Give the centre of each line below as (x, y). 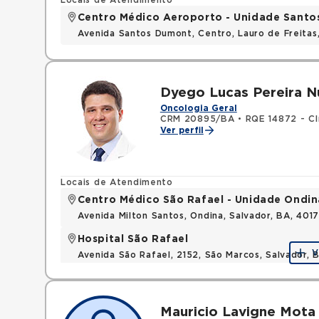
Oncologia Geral (198, 108)
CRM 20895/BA (197, 119)
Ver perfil (182, 130)
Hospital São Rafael (133, 239)
